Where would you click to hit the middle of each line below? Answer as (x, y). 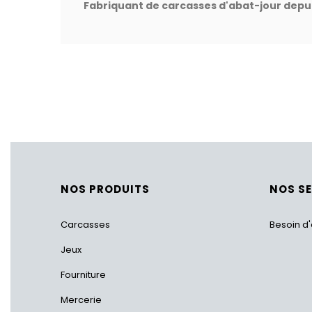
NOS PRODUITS (105, 189)
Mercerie (81, 300)
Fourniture (83, 275)
